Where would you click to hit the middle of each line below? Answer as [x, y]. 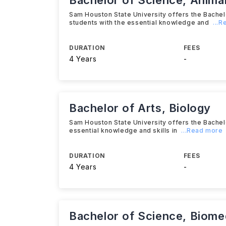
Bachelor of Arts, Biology [140, 108]
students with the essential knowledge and [140, 22]
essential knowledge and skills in [124, 130]
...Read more [202, 130]
